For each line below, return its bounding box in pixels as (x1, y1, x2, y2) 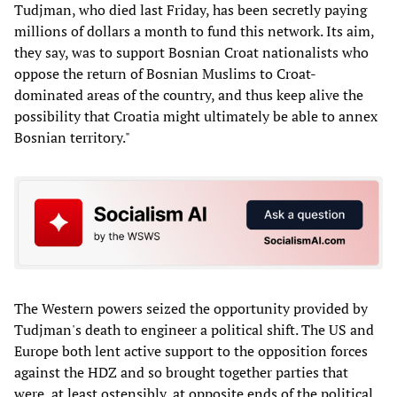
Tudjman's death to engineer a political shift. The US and (14, 320, 374, 340)
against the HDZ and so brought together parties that (14, 362, 348, 383)
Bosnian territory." (14, 127, 130, 147)
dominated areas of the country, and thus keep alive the (14, 84, 363, 105)
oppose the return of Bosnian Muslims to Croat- (14, 63, 316, 83)
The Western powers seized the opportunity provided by (14, 299, 368, 319)
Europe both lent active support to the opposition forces (14, 341, 368, 362)
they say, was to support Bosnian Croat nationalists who (14, 42, 369, 62)
